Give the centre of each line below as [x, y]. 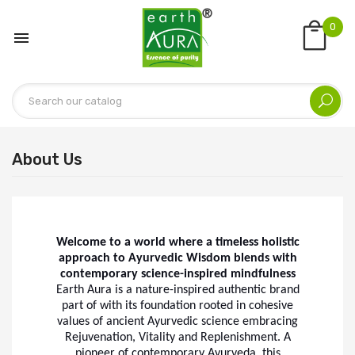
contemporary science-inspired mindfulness [177, 274]
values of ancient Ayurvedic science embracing [177, 321]
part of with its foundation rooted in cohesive [177, 305]
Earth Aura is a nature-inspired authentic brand [177, 290]
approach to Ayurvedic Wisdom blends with [177, 258]
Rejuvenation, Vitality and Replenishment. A [177, 337]
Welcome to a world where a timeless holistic [177, 242]
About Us [47, 159]
